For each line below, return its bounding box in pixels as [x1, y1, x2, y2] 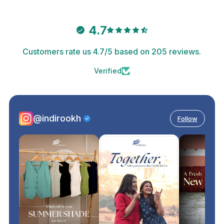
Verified [93, 66, 121, 75]
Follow [177, 114, 197, 122]
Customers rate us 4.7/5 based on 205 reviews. [22, 46, 201, 57]
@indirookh [33, 112, 81, 123]
